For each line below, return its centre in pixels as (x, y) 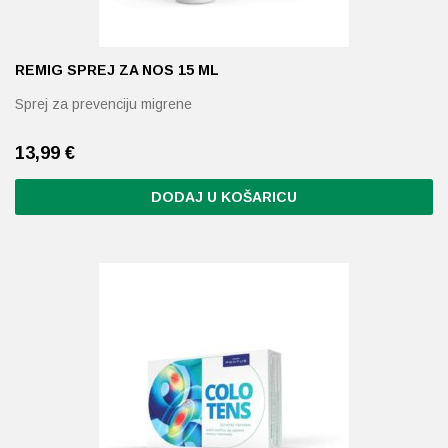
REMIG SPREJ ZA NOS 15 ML (117, 70)
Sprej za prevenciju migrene (103, 104)
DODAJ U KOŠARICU (224, 197)
